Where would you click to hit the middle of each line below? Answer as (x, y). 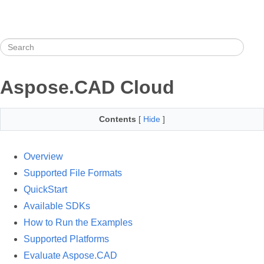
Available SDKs (57, 206)
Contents (118, 119)
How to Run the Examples (78, 222)
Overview (43, 156)
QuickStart (45, 189)
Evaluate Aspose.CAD (70, 255)
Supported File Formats (73, 173)
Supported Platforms (66, 239)
